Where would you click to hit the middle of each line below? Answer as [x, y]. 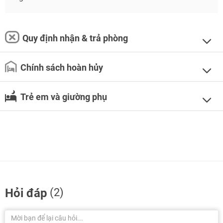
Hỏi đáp [26, 193]
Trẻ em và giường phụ [64, 97]
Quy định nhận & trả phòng [75, 38]
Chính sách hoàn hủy [62, 67]
